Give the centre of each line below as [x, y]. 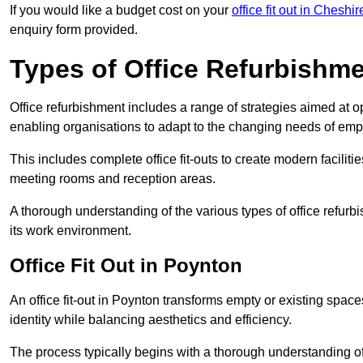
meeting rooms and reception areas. [113, 179]
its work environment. [70, 231]
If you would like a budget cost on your [121, 11]
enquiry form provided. [74, 30]
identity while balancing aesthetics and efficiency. [151, 320]
